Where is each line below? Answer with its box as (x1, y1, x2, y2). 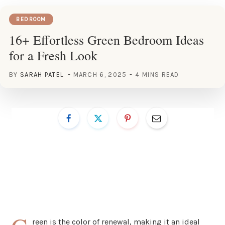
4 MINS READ (135, 70, 179, 78)
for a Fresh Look (9, 46, 97, 64)
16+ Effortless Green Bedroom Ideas (9, 31, 204, 48)
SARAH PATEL (20, 70, 64, 78)
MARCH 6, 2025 (73, 70, 127, 78)
